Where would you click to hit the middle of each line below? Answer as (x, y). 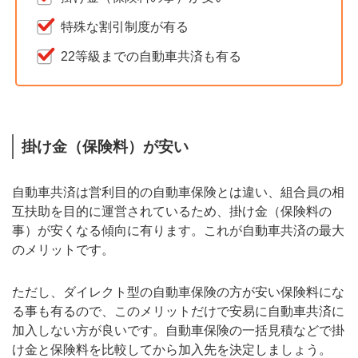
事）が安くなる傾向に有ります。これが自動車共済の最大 (178, 230)
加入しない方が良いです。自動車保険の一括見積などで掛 (178, 330)
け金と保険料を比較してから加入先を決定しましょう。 (172, 349)
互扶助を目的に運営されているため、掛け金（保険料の (172, 211)
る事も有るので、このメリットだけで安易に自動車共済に (178, 311)
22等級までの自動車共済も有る (151, 56)
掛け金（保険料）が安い (105, 146)
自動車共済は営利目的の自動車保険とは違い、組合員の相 (178, 192)
